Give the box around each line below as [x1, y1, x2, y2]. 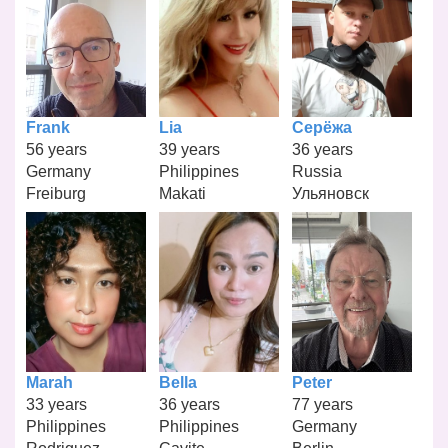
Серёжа [291, 118, 352, 136]
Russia [291, 162, 342, 180]
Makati [158, 184, 206, 202]
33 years [26, 395, 88, 413]
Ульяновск [291, 184, 369, 202]
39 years [158, 140, 220, 158]
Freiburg [26, 184, 87, 202]
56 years [26, 140, 88, 158]
